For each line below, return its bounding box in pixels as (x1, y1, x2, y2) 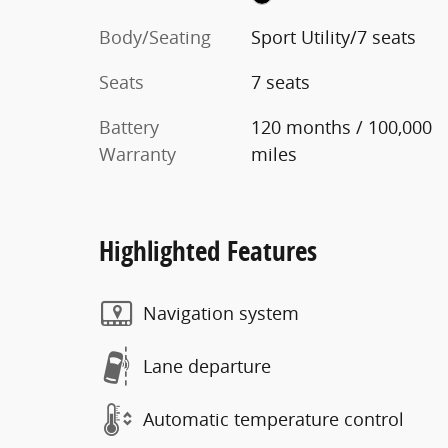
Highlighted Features (99, 231, 317, 269)
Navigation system (143, 301, 299, 325)
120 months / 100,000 (250, 114, 432, 139)
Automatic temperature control (143, 407, 404, 431)
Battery (99, 114, 159, 139)
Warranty (99, 141, 176, 166)
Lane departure (143, 354, 271, 378)
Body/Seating (99, 24, 211, 49)
